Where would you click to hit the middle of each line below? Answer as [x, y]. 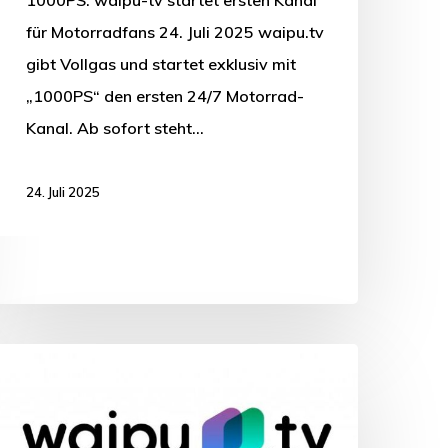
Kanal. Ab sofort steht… [115, 127]
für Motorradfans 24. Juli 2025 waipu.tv [175, 31]
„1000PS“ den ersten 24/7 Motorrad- [165, 95]
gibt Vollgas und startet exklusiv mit [161, 63]
